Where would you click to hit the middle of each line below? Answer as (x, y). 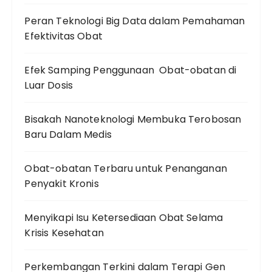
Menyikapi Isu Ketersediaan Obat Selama (124, 218)
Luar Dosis (49, 86)
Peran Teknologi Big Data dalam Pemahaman (135, 21)
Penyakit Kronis (62, 184)
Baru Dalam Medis (68, 135)
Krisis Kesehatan (64, 233)
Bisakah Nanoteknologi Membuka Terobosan (133, 120)
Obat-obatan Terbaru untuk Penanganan (126, 169)
